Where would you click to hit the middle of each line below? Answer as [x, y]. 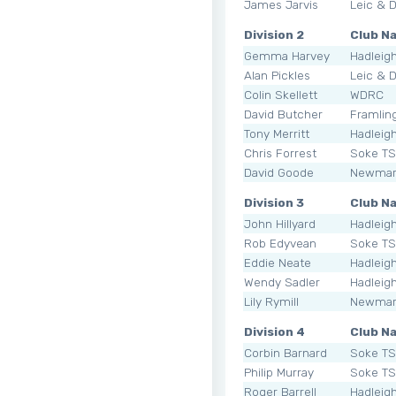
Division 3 [274, 202]
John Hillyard [280, 223]
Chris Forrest [280, 152]
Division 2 [274, 34]
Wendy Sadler [282, 282]
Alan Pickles [277, 75]
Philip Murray [279, 372]
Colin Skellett [281, 94]
